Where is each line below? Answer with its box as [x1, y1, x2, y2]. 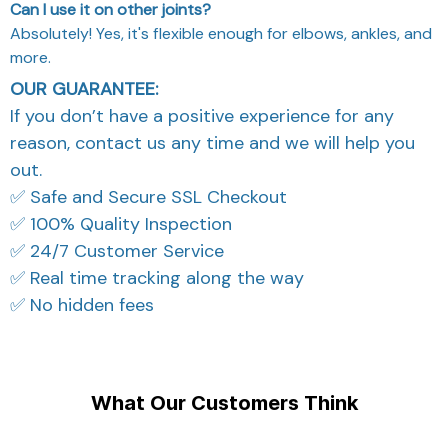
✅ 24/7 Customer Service [10, 238, 224, 263]
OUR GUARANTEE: [10, 76, 158, 101]
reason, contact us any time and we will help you [10, 130, 415, 155]
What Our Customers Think [90, 385, 358, 422]
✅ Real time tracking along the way [10, 265, 304, 290]
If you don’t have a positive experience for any [10, 103, 394, 128]
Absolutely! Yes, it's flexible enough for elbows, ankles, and [10, 22, 432, 44]
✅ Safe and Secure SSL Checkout [10, 184, 287, 209]
